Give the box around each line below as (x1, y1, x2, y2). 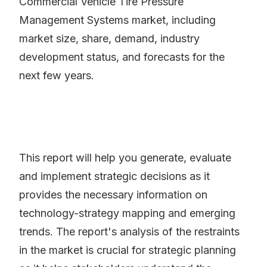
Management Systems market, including (19, 14, 216, 27)
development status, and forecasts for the (19, 51, 225, 64)
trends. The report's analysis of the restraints (19, 225, 240, 238)
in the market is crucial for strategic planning (19, 244, 236, 257)
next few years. (19, 69, 94, 82)
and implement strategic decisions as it (19, 170, 210, 183)
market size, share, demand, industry (19, 32, 200, 45)
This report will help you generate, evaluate (19, 151, 231, 164)
